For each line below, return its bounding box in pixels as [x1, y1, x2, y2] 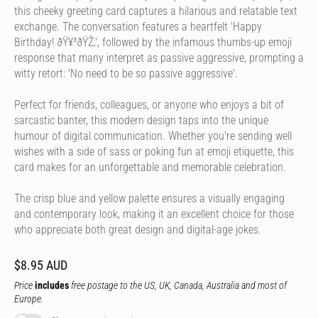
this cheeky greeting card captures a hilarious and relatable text [14, 4, 297, 18]
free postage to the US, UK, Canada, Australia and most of [69, 280, 287, 291]
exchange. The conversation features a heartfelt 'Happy [14, 20, 262, 33]
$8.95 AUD [14, 258, 67, 273]
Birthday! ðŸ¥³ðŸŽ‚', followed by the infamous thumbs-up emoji [14, 35, 292, 49]
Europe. [14, 293, 43, 305]
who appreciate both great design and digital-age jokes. [14, 223, 261, 236]
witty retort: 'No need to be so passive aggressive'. [14, 67, 238, 80]
